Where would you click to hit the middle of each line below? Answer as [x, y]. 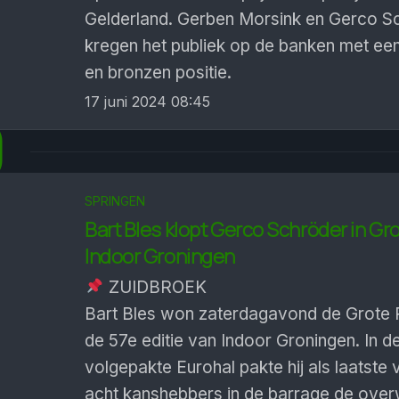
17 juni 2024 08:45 [147, 102]
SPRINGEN [115, 201]
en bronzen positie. [158, 73]
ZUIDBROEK [155, 287]
